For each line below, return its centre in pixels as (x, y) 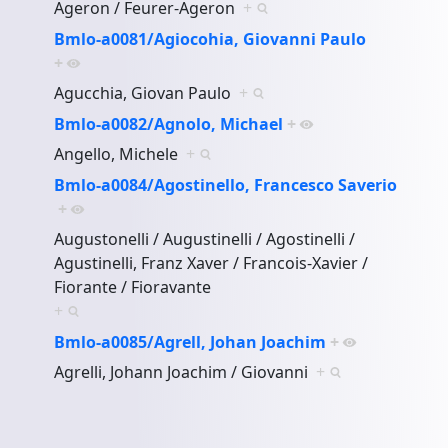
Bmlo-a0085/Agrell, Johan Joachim (190, 341)
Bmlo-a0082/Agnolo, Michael (169, 123)
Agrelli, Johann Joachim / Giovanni (185, 371)
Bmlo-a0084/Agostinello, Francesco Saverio (226, 184)
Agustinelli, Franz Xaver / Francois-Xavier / (211, 262)
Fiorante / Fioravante (137, 286)
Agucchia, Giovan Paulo (147, 92)
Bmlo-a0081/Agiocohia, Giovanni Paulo (210, 38)
